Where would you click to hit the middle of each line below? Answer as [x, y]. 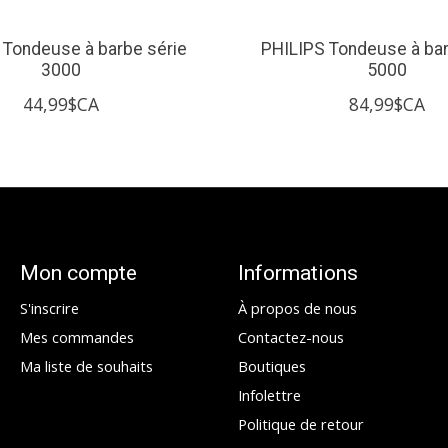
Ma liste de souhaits [86, 366]
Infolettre [269, 395]
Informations [297, 272]
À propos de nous [297, 307]
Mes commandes [76, 336]
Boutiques [271, 366]
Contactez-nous [290, 336]
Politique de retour [300, 424]
